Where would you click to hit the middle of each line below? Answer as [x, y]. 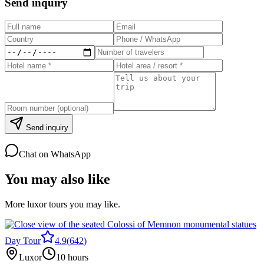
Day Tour [23, 240]
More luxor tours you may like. [62, 204]
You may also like [57, 179]
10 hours [72, 257]
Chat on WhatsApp [55, 154]
